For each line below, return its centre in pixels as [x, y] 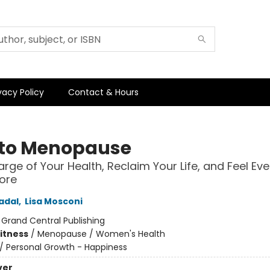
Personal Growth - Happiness [66, 247]
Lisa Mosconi [53, 201]
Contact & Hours [103, 92]
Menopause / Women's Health [101, 234]
